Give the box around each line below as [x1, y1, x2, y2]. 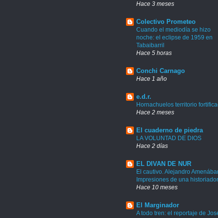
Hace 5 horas [136, 50, 172, 56]
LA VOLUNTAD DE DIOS [136, 135, 201, 142]
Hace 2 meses [136, 109, 174, 116]
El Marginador [136, 201, 179, 209]
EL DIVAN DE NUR [136, 160, 191, 168]
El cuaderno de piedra [136, 127, 203, 134]
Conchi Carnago [136, 67, 185, 75]
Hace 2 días [136, 143, 168, 149]
